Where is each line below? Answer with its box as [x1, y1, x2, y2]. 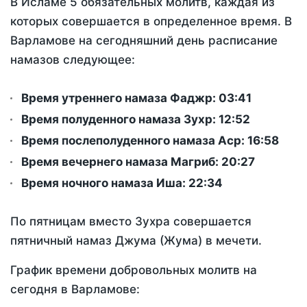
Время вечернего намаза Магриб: [21, 155, 221, 169]
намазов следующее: [10, 53, 135, 67]
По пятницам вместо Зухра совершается [10, 214, 251, 229]
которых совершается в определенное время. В [10, 14, 292, 29]
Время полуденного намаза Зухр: [21, 112, 219, 127]
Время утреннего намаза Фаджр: [21, 91, 219, 106]
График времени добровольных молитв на [10, 263, 257, 278]
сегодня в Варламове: [10, 282, 140, 297]
